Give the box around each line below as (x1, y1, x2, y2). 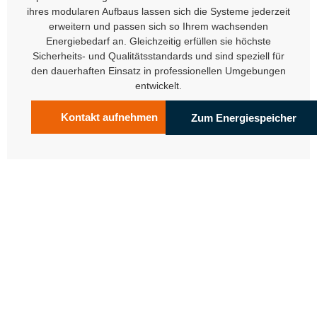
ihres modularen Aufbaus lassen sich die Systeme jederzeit (27, 5, 290, 17)
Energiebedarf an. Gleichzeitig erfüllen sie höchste (46, 35, 271, 47)
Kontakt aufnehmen (60, 110, 158, 123)
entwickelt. (135, 79, 182, 91)
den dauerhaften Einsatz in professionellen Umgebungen (31, 64, 286, 76)
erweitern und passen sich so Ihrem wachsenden (49, 20, 268, 32)
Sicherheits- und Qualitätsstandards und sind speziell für (33, 50, 284, 62)
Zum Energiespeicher (190, 111, 296, 124)
